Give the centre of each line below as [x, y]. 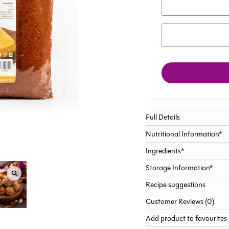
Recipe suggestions [175, 185]
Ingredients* [165, 151]
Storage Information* [179, 168]
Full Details [163, 117]
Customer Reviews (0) [180, 202]
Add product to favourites [186, 219]
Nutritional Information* [184, 134]
